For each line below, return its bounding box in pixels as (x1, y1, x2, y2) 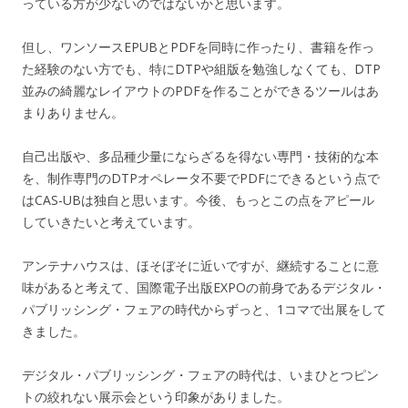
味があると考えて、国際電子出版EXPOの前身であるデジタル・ (22, 278, 386, 296)
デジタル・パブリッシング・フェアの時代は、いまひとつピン (22, 365, 379, 383)
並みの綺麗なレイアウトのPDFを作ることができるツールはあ (22, 81, 379, 99)
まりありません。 (22, 103, 124, 121)
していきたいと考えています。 (22, 212, 200, 230)
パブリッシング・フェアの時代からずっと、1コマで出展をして (22, 300, 386, 318)
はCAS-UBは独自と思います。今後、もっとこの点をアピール (22, 190, 374, 209)
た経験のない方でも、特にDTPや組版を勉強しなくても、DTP (22, 59, 381, 77)
